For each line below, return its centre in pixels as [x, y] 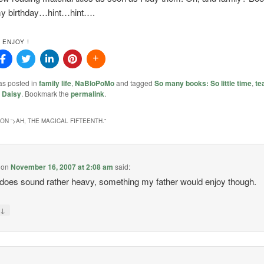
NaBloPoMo [94, 83]
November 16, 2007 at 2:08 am [62, 166]
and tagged [134, 83]
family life [55, 83]
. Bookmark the [46, 94]
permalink [87, 94]
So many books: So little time [203, 83]
